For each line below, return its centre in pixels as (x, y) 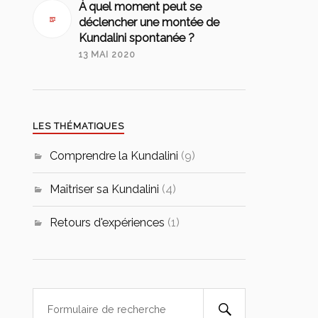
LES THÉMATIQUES (79, 126)
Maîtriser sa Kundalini (105, 190)
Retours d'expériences (108, 223)
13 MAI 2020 (108, 55)
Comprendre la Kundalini (114, 156)
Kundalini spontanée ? (137, 38)
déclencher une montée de (149, 23)
